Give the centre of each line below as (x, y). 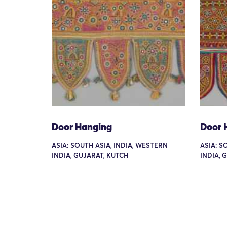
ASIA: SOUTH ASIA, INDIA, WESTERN (110, 146)
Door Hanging (82, 127)
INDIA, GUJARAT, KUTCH (90, 156)
